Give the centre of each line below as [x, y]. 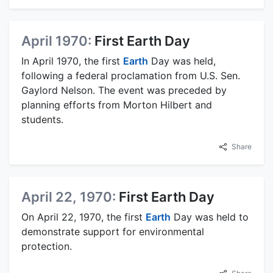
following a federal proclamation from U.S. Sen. [131, 76]
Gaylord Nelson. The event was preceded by [124, 90]
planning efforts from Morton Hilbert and [117, 105]
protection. [47, 246]
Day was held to [210, 217]
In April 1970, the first [72, 61]
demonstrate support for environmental [113, 232]
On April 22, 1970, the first [83, 217]
